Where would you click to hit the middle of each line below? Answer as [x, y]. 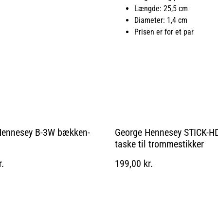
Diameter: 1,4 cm [161, 20]
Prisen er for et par [164, 32]
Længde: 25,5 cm [161, 8]
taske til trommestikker [159, 144]
